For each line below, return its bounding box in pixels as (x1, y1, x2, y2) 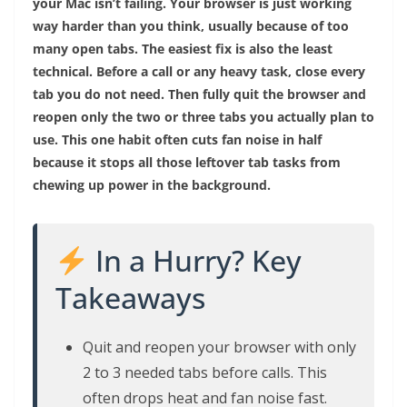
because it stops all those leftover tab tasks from (33, 154, 341, 172)
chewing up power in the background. (33, 176, 271, 194)
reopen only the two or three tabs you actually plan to (33, 108, 374, 126)
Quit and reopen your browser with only (83, 337, 356, 358)
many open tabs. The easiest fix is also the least (33, 40, 333, 58)
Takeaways (55, 278, 205, 318)
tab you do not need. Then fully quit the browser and (33, 85, 366, 104)
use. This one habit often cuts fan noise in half (33, 131, 322, 149)
